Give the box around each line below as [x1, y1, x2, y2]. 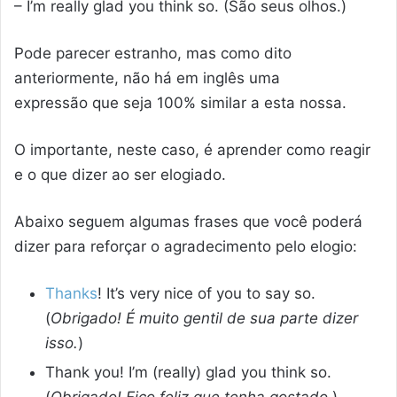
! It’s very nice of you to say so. [97, 284, 315, 302]
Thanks [45, 284, 97, 302]
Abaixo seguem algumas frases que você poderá [14, 212, 362, 230]
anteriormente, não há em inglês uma [14, 68, 280, 87]
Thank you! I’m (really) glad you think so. [45, 362, 331, 381]
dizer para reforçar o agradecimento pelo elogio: [14, 237, 357, 255]
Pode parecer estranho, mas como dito [14, 43, 292, 62]
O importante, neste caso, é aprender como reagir [14, 140, 370, 159]
